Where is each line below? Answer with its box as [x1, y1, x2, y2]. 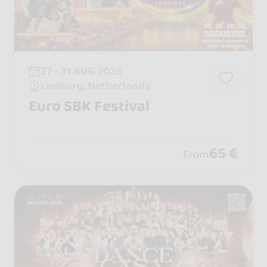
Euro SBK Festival [28, 94, 150, 119]
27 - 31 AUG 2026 [41, 61, 123, 80]
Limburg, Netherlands [41, 76, 151, 95]
